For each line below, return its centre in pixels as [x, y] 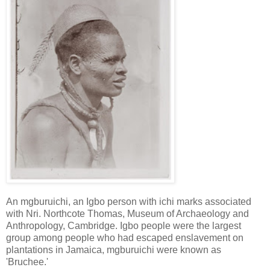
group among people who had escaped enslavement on [125, 237]
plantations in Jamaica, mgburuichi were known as [114, 250]
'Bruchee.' [27, 262]
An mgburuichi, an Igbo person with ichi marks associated [129, 201]
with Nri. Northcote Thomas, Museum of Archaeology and [127, 213]
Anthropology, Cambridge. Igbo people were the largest [124, 225]
